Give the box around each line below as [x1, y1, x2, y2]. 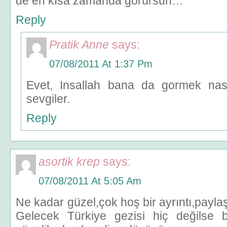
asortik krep [39, 155, 100, 168]
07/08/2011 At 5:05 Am [39, 175, 141, 186]
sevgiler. [26, 92, 70, 105]
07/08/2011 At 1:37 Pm [49, 58, 153, 69]
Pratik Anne [49, 38, 109, 51]
